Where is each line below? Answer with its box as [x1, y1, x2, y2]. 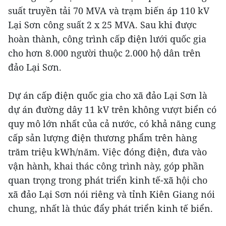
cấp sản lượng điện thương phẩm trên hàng [8, 131, 197, 144]
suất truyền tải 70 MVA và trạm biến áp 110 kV [8, 4, 209, 17]
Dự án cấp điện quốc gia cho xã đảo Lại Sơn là [8, 89, 207, 101]
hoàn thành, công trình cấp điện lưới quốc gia [8, 32, 206, 45]
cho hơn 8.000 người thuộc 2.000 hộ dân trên [8, 46, 201, 59]
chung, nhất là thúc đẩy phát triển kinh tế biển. [8, 202, 213, 214]
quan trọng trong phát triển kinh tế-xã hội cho [8, 174, 207, 186]
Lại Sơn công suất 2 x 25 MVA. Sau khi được [8, 18, 197, 31]
